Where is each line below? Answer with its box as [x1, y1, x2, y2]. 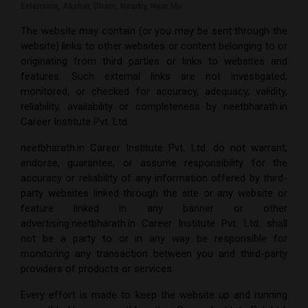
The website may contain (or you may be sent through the [21, 25, 287, 38]
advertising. [21, 217, 71, 230]
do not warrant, [207, 142, 288, 155]
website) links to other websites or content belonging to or [21, 40, 287, 53]
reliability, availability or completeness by [21, 100, 223, 113]
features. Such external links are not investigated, [21, 70, 287, 83]
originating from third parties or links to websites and [21, 55, 287, 68]
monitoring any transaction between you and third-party [21, 247, 287, 261]
